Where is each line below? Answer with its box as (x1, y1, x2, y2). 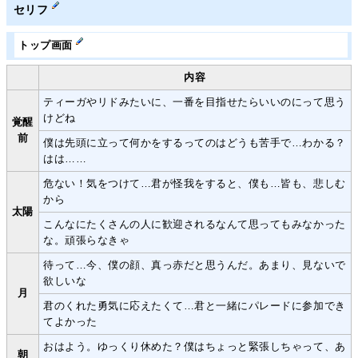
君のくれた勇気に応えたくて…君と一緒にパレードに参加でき (43, 300, 346, 312)
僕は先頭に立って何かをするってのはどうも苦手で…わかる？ (43, 137, 346, 149)
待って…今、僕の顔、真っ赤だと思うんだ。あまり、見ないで (43, 259, 346, 272)
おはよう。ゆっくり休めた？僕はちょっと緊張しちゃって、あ (43, 340, 346, 353)
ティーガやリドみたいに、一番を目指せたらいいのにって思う (43, 96, 346, 109)
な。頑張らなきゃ (43, 234, 130, 247)
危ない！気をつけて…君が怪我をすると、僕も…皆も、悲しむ (43, 177, 346, 190)
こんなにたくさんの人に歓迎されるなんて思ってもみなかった (43, 218, 346, 231)
